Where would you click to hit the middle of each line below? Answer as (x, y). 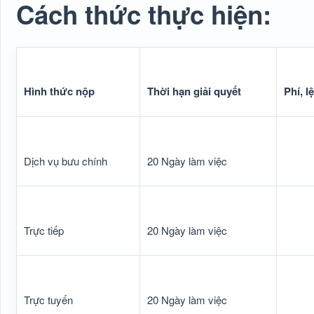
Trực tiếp (44, 230)
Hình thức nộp (59, 91)
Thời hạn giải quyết (194, 91)
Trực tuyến (48, 300)
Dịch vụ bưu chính (66, 161)
